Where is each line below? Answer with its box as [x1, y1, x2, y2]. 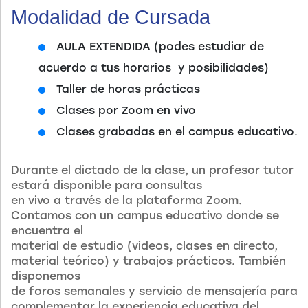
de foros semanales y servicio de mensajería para [11, 285, 298, 298]
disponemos [11, 269, 80, 283]
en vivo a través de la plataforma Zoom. [11, 194, 242, 208]
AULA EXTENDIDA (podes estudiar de [56, 40, 264, 54]
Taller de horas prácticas [56, 82, 200, 96]
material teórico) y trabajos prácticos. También [11, 254, 286, 268]
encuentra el [11, 224, 83, 238]
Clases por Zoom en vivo [56, 104, 196, 118]
